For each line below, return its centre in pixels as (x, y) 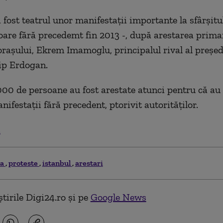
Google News (118, 197)
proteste (24, 163)
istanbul (57, 163)
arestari (89, 163)
